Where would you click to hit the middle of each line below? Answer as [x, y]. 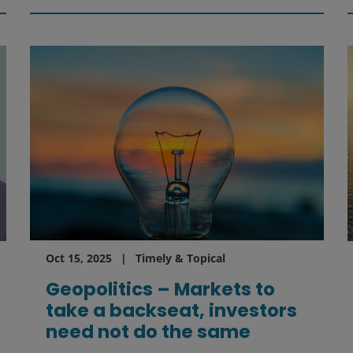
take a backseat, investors [171, 310]
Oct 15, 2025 [78, 258]
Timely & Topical [180, 258]
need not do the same [148, 331]
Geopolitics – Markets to [160, 289]
